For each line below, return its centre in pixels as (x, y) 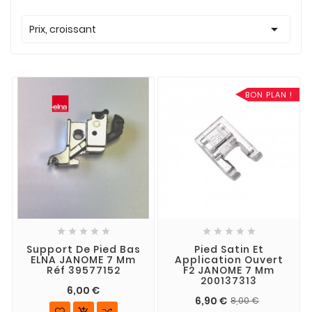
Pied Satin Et (229, 250)
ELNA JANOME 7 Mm (83, 260)
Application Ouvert (229, 260)
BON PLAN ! (269, 94)
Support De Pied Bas (83, 250)
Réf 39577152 (83, 271)
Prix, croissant (63, 29)
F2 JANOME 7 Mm (229, 271)
